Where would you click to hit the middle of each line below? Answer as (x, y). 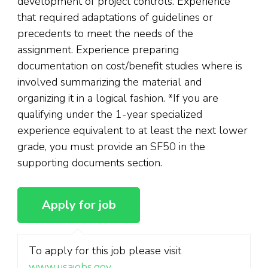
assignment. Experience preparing (98, 49)
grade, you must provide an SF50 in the (111, 146)
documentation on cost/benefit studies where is (130, 66)
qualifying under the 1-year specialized (110, 114)
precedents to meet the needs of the (105, 33)
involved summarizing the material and (109, 82)
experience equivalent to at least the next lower (133, 130)
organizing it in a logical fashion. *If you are (118, 98)
